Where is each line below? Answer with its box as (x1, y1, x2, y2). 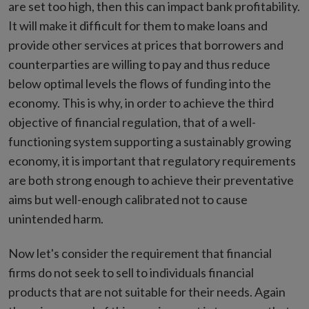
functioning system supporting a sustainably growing (8, 134, 291, 149)
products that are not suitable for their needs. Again (8, 284, 286, 299)
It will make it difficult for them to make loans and (8, 18, 268, 33)
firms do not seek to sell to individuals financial (8, 265, 254, 280)
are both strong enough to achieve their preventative (8, 172, 294, 188)
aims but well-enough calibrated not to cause (8, 192, 248, 207)
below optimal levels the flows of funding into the (8, 76, 271, 91)
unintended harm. (8, 211, 103, 226)
